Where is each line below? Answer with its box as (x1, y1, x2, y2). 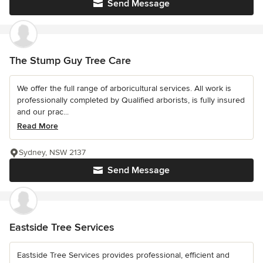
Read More (17, 121, 58, 131)
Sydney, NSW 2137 (19, 147, 86, 157)
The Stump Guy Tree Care (9, 54, 131, 67)
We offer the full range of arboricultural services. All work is (17, 83, 231, 93)
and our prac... (17, 107, 69, 117)
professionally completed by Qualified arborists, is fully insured (17, 95, 245, 105)
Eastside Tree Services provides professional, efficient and (17, 250, 230, 260)
